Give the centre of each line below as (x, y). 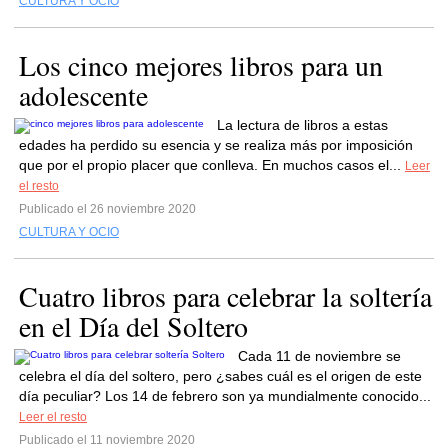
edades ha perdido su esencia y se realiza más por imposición (216, 145)
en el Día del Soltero (133, 326)
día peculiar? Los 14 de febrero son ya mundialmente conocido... (225, 396)
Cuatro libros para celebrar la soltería (225, 296)
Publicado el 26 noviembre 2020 (107, 209)
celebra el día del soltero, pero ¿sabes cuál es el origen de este (220, 376)
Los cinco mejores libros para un (201, 65)
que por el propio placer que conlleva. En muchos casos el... (212, 165)
